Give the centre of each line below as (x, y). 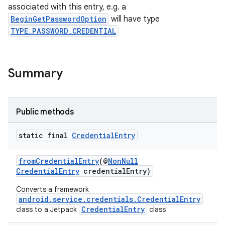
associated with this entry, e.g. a (67, 7)
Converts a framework (52, 189)
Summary (35, 73)
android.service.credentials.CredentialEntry (109, 199)
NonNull (123, 161)
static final (45, 135)
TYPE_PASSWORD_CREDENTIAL (63, 31)
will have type (134, 19)
